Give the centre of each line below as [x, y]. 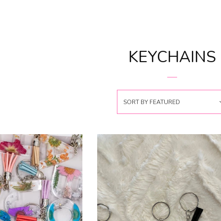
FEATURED [165, 102]
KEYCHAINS [172, 57]
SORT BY [135, 102]
